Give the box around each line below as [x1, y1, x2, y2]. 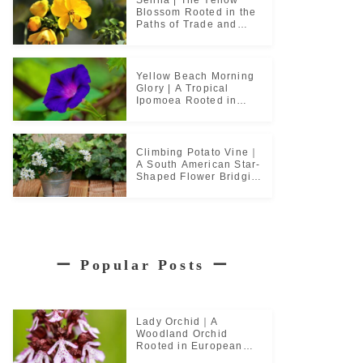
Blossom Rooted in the [136, 6, 257, 17]
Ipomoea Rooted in [136, 95, 237, 105]
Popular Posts [80, 256, 205, 273]
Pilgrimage [136, 31, 194, 41]
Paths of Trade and [136, 19, 237, 29]
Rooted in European [136, 341, 243, 352]
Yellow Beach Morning [136, 70, 254, 81]
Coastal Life [136, 107, 201, 117]
